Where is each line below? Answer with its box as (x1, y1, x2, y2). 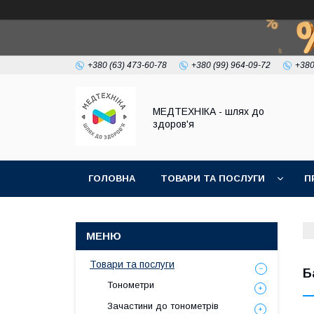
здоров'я (153, 118, 194, 130)
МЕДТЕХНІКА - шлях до (153, 105, 264, 117)
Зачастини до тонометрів (107, 301, 219, 311)
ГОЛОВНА (88, 173, 135, 184)
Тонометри (107, 280, 154, 290)
